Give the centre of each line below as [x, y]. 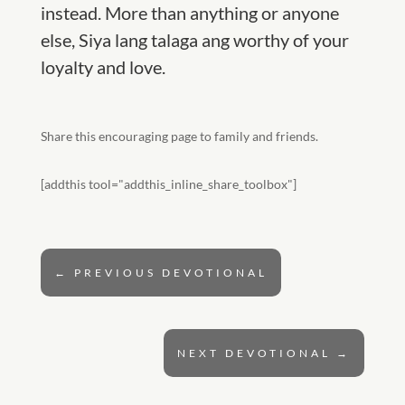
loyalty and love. [103, 67]
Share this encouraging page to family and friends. [179, 136]
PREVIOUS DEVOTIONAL [170, 273]
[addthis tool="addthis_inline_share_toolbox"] [168, 184]
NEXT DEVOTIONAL [254, 353]
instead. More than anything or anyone [189, 13]
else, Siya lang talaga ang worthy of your [194, 40]
